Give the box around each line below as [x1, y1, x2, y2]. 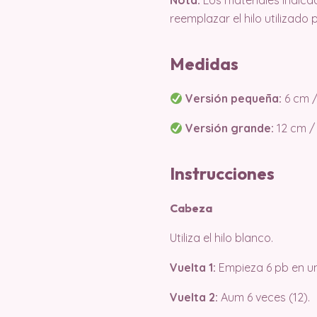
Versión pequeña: [183, 91, 282, 105]
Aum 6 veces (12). [218, 290, 310, 304]
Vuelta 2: [170, 290, 218, 304]
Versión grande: [183, 121, 275, 135]
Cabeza [170, 201, 212, 215]
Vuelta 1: [170, 260, 216, 275]
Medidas [170, 53, 238, 74]
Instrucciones [170, 163, 275, 184]
